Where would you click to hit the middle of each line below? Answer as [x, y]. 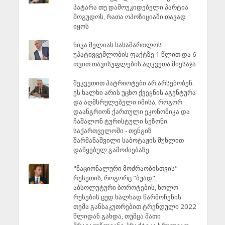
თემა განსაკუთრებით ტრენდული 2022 [135, 206]
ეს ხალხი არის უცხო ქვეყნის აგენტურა [134, 92]
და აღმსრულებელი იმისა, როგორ [128, 102]
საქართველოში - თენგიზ [112, 130]
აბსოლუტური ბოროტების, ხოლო [126, 187]
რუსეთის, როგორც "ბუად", [115, 178]
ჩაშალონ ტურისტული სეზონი [120, 121]
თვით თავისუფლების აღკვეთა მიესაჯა [134, 64]
